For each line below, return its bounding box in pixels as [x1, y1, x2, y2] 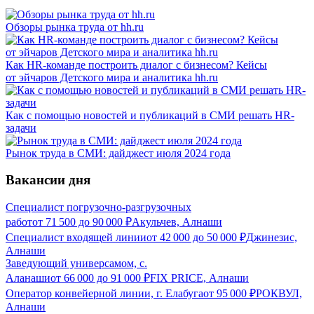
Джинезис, [246, 231, 297, 244]
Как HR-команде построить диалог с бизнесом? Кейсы [6, 58, 267, 71]
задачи [6, 121, 36, 134]
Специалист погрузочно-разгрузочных [6, 201, 191, 214]
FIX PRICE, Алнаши [150, 272, 249, 285]
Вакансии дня [6, 172, 90, 188]
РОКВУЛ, [256, 287, 302, 300]
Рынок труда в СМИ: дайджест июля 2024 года [6, 146, 231, 159]
